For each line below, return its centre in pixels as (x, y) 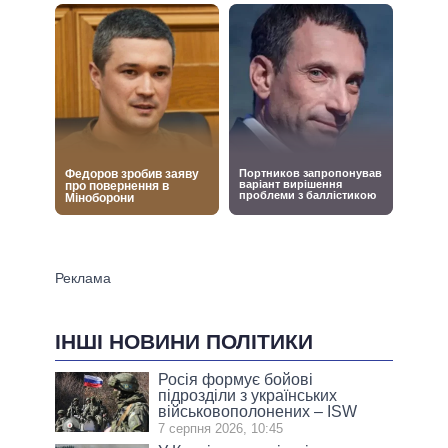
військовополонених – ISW (258, 411)
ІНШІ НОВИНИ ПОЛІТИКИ (184, 341)
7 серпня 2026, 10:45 (221, 428)
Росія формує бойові (236, 379)
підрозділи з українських (248, 395)
